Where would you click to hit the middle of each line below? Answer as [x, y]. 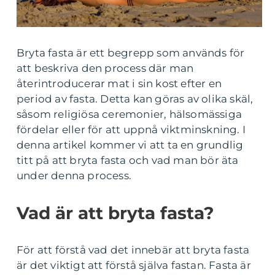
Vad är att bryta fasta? [115, 213]
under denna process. [74, 176]
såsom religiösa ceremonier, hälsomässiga [130, 114]
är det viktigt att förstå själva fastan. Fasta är [134, 265]
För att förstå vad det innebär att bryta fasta [133, 250]
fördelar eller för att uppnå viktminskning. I [131, 130]
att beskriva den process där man [105, 68]
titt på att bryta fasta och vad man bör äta [128, 160]
